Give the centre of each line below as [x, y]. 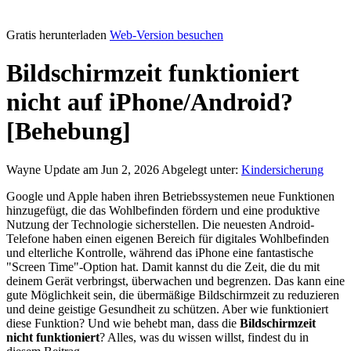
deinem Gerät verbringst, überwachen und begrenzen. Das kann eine [175, 280]
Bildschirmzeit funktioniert [153, 73]
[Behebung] [69, 131]
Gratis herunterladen [56, 35]
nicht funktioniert [53, 337]
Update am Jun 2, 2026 [103, 169]
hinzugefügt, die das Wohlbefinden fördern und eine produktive [163, 210]
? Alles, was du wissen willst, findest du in [204, 337]
